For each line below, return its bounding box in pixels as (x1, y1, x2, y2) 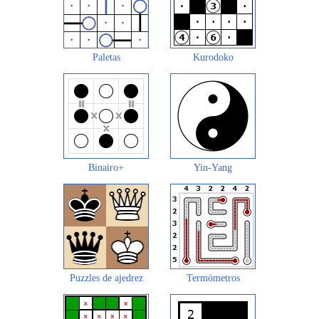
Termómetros (186, 272, 240, 283)
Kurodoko (192, 51, 234, 63)
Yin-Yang (194, 162, 232, 173)
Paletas (92, 51, 120, 63)
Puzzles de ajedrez (69, 272, 143, 283)
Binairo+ (88, 162, 124, 173)
